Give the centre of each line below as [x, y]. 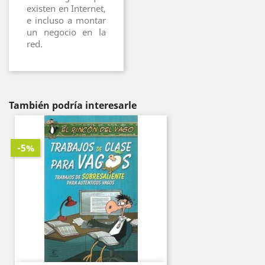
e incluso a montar [66, 20]
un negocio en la [66, 32]
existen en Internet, [66, 8]
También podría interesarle [73, 105]
